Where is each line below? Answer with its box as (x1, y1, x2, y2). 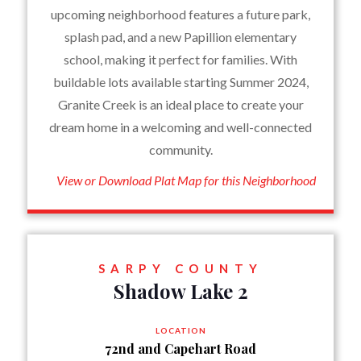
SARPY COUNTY (98, 261, 263, 276)
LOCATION (155, 326, 206, 335)
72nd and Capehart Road (105, 340, 256, 357)
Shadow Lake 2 (113, 278, 248, 304)
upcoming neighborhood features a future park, (51, 6, 310, 22)
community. (148, 142, 213, 157)
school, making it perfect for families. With (64, 52, 297, 67)
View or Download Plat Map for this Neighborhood (56, 172, 317, 188)
